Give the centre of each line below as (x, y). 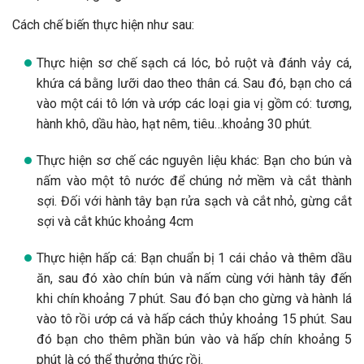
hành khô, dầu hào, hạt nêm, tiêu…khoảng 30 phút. (174, 123)
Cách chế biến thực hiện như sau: (103, 24)
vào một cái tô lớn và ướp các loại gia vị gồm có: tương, (194, 103)
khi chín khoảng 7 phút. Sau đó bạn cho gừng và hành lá (194, 298)
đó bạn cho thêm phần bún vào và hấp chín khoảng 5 (194, 339)
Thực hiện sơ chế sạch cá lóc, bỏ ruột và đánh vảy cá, (194, 63)
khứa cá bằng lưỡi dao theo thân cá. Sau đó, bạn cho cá (194, 83)
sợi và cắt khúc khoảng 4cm (115, 221)
